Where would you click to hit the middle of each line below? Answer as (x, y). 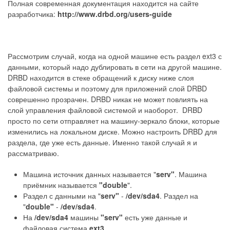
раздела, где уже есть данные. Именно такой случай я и (102, 142)
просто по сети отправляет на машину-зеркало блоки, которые (114, 120)
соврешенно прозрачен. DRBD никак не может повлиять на (108, 99)
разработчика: (32, 14)
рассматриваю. (33, 153)
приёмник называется (61, 185)
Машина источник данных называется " (90, 174)
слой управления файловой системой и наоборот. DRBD (105, 110)
